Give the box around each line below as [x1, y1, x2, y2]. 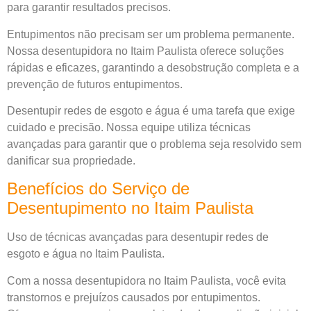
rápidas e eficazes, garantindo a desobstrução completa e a [7, 61, 299, 74]
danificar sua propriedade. [7, 154, 135, 167]
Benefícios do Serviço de [7, 179, 190, 199]
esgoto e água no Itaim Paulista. [7, 248, 165, 260]
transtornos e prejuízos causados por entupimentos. [7, 291, 260, 303]
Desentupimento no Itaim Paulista [7, 199, 253, 218]
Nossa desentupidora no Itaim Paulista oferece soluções [7, 44, 284, 57]
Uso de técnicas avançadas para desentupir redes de [7, 231, 269, 244]
